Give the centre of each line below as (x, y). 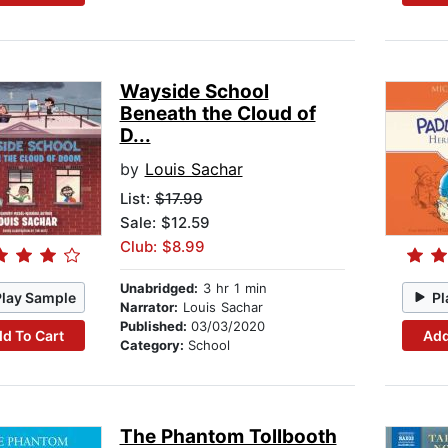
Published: (155, 326)
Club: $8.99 (162, 247)
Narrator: (148, 307)
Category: (153, 345)
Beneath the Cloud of (217, 114)
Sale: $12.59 (164, 223)
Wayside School (194, 92)
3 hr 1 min (232, 288)
